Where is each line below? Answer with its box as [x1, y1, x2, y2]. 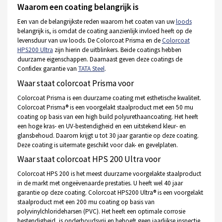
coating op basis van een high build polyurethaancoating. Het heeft [17, 112, 198, 121]
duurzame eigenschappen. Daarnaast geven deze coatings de [17, 55, 182, 64]
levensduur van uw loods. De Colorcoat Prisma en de [17, 36, 162, 45]
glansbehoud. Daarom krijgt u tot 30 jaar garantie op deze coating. [17, 131, 199, 140]
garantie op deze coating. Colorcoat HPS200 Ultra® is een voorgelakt [17, 188, 203, 197]
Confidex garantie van [17, 64, 78, 73]
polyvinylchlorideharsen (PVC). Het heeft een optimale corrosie [17, 207, 185, 216]
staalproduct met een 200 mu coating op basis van [17, 198, 155, 207]
